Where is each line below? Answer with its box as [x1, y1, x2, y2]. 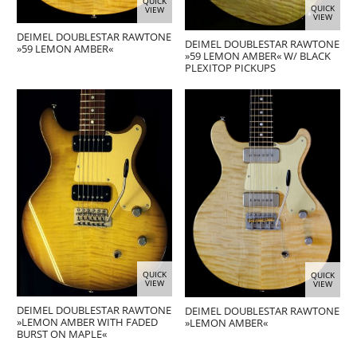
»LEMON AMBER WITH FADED [17, 314, 159, 329]
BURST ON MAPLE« [17, 326, 108, 341]
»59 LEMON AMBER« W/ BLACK [185, 48, 331, 63]
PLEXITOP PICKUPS [185, 60, 277, 75]
